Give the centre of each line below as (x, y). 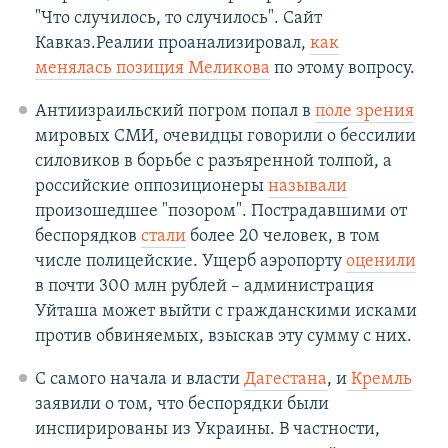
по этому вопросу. (342, 69)
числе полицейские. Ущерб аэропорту (190, 262)
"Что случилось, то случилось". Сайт (178, 19)
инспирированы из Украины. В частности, (207, 430)
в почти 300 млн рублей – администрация (204, 287)
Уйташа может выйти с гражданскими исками (225, 312)
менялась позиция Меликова (152, 69)
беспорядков (87, 237)
